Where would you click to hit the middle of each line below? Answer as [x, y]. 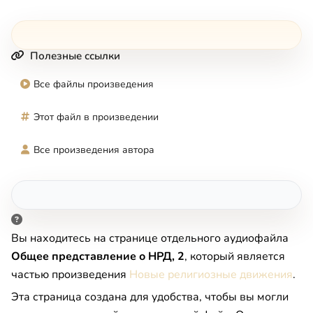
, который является [235, 256]
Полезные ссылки [75, 56]
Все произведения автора [94, 150]
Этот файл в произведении [96, 117]
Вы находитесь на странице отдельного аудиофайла [150, 238]
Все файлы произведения [94, 84]
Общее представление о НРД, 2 [98, 256]
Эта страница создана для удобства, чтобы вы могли [150, 297]
